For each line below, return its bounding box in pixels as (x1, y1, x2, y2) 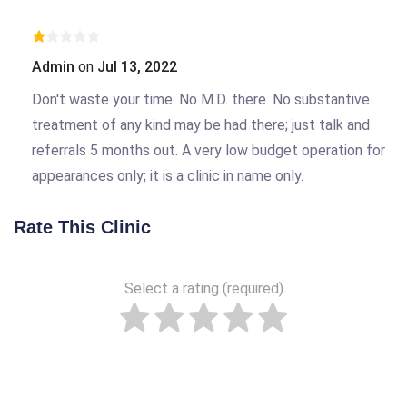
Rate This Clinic (14, 216, 151, 237)
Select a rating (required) (124, 279, 283, 297)
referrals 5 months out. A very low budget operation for (32, 141, 385, 159)
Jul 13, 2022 (97, 57, 177, 75)
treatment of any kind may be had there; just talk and (32, 115, 370, 134)
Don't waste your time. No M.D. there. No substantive (32, 90, 370, 108)
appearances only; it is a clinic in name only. (32, 166, 303, 184)
